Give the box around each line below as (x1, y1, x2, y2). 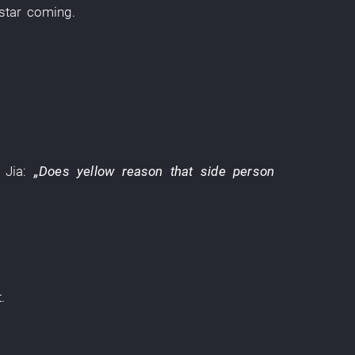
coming (26, 4, 72, 20)
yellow (77, 163, 115, 179)
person (233, 163, 275, 179)
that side (170, 163, 226, 179)
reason (121, 163, 163, 179)
